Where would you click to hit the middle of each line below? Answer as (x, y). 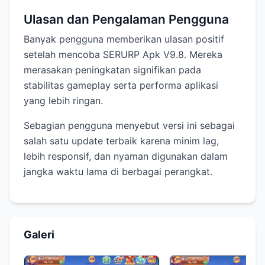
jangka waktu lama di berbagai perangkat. (118, 171)
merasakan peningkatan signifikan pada (112, 70)
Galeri (39, 234)
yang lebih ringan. (63, 100)
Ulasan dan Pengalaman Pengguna (126, 19)
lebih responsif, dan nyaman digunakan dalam (126, 156)
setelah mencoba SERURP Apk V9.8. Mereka (123, 54)
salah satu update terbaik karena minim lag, (121, 140)
